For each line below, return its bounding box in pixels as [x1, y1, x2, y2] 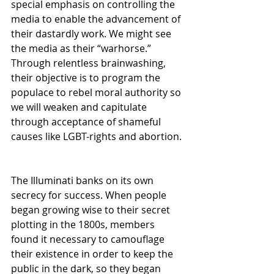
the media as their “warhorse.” [11, 41, 154, 55]
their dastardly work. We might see [11, 26, 174, 40]
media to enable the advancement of [11, 12, 183, 26]
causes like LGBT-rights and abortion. [11, 129, 184, 143]
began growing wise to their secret [11, 202, 172, 217]
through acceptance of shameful [11, 114, 163, 128]
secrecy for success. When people [11, 188, 169, 202]
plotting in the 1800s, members [11, 217, 157, 231]
